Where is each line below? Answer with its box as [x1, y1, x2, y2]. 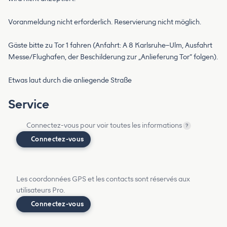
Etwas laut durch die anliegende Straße [8, 75, 132, 85]
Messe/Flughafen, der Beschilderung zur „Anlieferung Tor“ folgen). [8, 52, 218, 61]
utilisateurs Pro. [16, 185, 65, 195]
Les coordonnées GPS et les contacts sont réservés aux [16, 174, 190, 183]
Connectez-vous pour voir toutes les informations [26, 121, 182, 130]
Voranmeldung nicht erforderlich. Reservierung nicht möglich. [8, 17, 201, 26]
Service [8, 96, 49, 111]
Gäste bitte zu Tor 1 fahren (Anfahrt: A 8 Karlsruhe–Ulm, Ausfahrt [8, 41, 212, 50]
